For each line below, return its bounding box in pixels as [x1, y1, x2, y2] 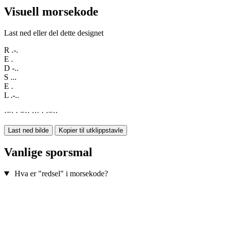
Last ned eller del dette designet [4, 29, 103, 38]
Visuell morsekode [4, 5, 98, 19]
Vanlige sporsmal [4, 146, 92, 159]
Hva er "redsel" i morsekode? [14, 169, 108, 178]
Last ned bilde [8, 127, 49, 135]
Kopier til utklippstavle [59, 127, 123, 135]
